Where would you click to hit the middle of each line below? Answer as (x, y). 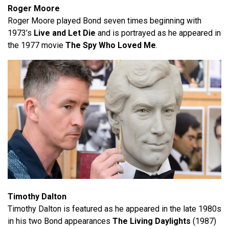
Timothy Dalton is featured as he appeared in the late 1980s (114, 209)
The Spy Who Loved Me (111, 45)
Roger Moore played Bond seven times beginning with (105, 20)
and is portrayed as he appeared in (158, 33)
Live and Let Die (65, 33)
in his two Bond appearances (60, 221)
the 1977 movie (37, 45)
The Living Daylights (152, 221)
